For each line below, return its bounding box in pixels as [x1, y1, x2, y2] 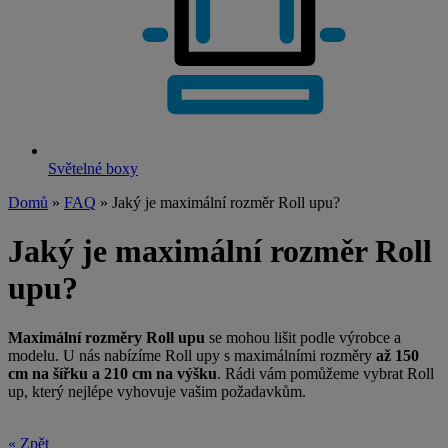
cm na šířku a [8, 364, 100, 382]
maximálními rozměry [234, 346, 376, 364]
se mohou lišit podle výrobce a [205, 328, 401, 346]
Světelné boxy [48, 159, 138, 177]
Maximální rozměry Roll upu [8, 328, 205, 346]
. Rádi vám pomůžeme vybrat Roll [217, 364, 434, 382]
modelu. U [8, 346, 75, 364]
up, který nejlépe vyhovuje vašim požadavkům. [8, 382, 306, 400]
